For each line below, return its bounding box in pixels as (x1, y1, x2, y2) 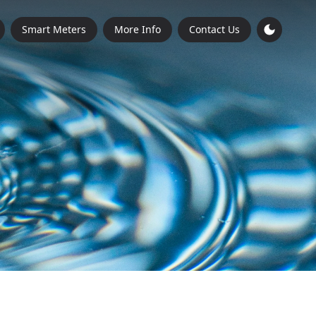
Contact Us (189, 23, 240, 36)
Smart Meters (22, 23, 86, 36)
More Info (114, 23, 161, 36)
